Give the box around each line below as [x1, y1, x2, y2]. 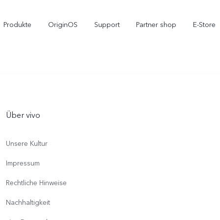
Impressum [6, 159, 40, 168]
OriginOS [48, 20, 78, 29]
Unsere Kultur [6, 139, 48, 148]
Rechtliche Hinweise [6, 178, 67, 188]
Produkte [3, 20, 32, 29]
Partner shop [136, 20, 177, 29]
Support [94, 20, 120, 29]
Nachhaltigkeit [6, 198, 50, 207]
